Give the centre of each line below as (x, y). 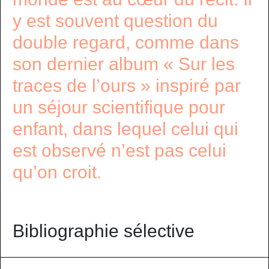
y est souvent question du (115, 21)
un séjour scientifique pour (119, 107)
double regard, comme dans (126, 42)
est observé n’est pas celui (119, 150)
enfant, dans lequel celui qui (125, 129)
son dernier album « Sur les (124, 64)
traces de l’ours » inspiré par (127, 86)
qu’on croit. (57, 172)
